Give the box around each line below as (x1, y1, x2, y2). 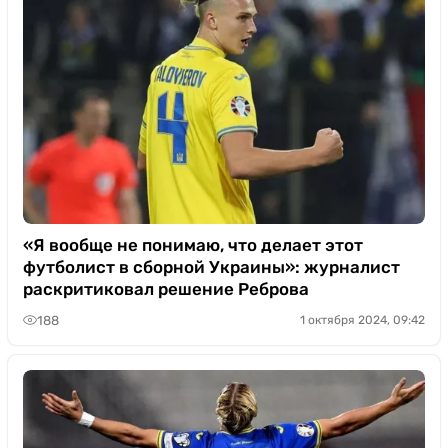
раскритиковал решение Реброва (23, 279, 309, 299)
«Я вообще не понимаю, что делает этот (23, 235, 363, 255)
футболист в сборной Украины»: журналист (23, 257, 400, 277)
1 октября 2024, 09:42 (300, 313, 425, 327)
